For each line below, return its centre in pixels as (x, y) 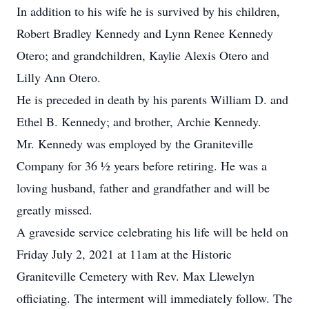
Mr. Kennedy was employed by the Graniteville (135, 143)
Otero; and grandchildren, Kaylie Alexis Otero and (143, 55)
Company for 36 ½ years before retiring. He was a (142, 166)
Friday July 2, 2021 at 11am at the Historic (124, 254)
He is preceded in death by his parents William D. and (152, 99)
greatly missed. (54, 210)
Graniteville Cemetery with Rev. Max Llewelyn (136, 276)
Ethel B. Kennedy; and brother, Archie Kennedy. (139, 121)
